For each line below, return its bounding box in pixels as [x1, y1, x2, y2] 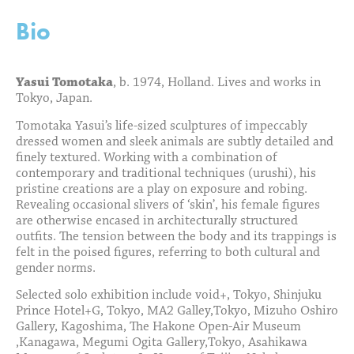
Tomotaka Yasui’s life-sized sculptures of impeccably [16, 117, 307, 134]
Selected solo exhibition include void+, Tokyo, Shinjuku [16, 286, 322, 303]
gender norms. [16, 259, 96, 277]
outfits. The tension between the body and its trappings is [16, 228, 337, 245]
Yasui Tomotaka [16, 74, 113, 92]
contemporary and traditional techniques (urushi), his [16, 164, 316, 182]
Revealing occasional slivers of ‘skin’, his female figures [16, 196, 320, 213]
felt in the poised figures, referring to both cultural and [16, 243, 320, 261]
